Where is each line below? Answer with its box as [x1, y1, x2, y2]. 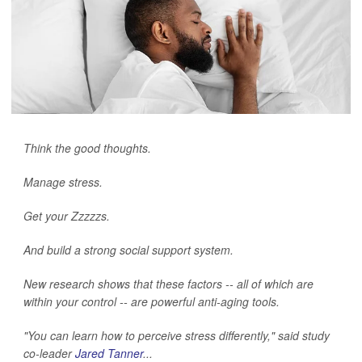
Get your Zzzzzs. [23, 208, 110, 224]
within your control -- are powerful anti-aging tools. [23, 293, 280, 309]
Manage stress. [23, 174, 103, 190]
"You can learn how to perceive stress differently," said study [23, 327, 330, 343]
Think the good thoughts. [23, 140, 151, 156]
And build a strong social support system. [23, 242, 234, 258]
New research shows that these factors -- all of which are [23, 276, 314, 292]
